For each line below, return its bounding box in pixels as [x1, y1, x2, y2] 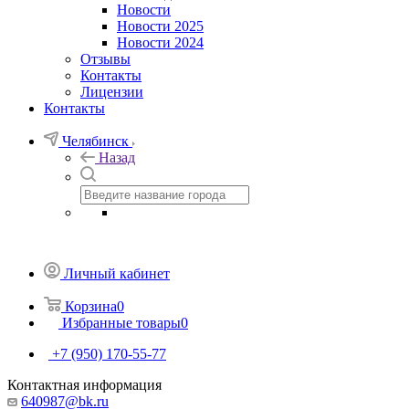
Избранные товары [62, 314, 181, 330]
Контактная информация [7, 376, 162, 393]
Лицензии [80, 83, 143, 100]
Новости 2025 [117, 17, 204, 34]
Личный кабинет [64, 265, 170, 281]
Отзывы [80, 50, 131, 67]
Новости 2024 [117, 34, 204, 50]
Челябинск [62, 132, 129, 149]
